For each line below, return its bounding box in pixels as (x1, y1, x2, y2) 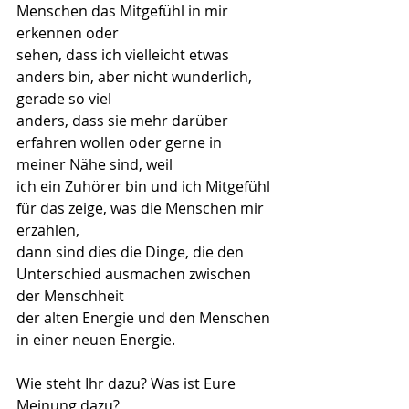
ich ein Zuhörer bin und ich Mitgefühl (16, 176, 274, 196)
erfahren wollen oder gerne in (16, 132, 225, 152)
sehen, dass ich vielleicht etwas (16, 45, 233, 65)
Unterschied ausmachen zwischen (16, 264, 255, 284)
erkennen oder (16, 23, 119, 43)
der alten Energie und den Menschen (16, 308, 274, 328)
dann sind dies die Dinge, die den (16, 242, 247, 262)
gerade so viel (16, 89, 111, 109)
